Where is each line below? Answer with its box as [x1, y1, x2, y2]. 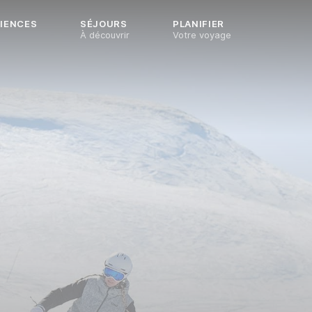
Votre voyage [173, 29, 232, 40]
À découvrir [80, 29, 130, 40]
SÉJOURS [80, 18, 127, 29]
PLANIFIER [173, 18, 224, 29]
